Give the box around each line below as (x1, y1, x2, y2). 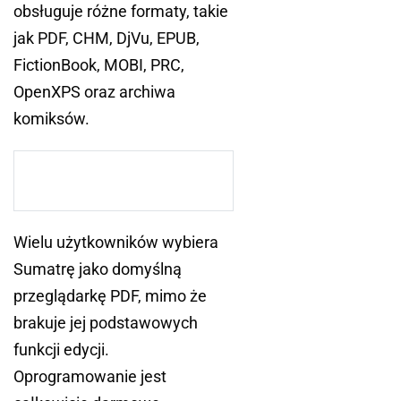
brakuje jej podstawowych (13, 313, 198, 333)
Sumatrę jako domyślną (13, 260, 182, 279)
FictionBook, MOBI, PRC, (13, 55, 184, 75)
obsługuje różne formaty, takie (13, 2, 228, 21)
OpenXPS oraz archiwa (13, 82, 175, 102)
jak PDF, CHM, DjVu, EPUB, (13, 29, 200, 48)
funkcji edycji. (13, 340, 109, 360)
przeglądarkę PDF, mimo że (13, 286, 207, 306)
